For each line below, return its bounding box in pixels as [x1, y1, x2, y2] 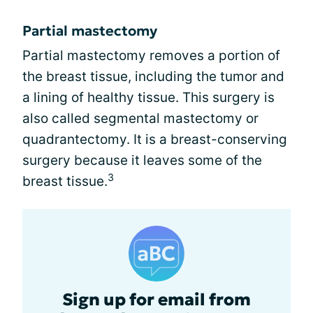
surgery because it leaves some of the [22, 152, 262, 169]
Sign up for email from [62, 289, 251, 311]
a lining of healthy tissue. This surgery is [22, 89, 275, 106]
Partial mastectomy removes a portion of [22, 48, 280, 64]
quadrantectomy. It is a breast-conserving [22, 131, 287, 148]
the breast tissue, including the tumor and [22, 68, 284, 85]
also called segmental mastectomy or [22, 110, 259, 127]
